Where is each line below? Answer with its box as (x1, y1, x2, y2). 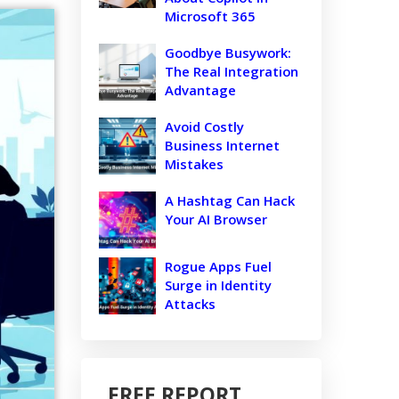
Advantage (165, 81, 236, 99)
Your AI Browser (165, 210, 267, 228)
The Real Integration (165, 62, 298, 80)
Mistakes (165, 155, 224, 173)
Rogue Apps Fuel (165, 257, 272, 275)
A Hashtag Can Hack (165, 191, 295, 209)
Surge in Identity (165, 276, 272, 294)
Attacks (165, 295, 216, 313)
